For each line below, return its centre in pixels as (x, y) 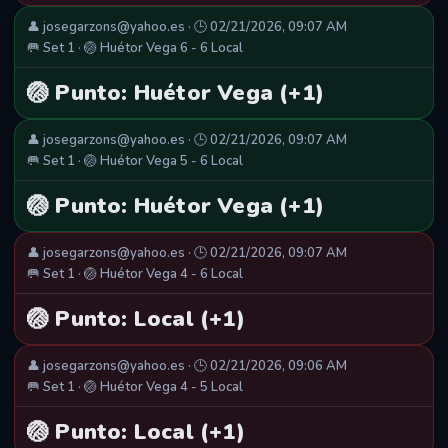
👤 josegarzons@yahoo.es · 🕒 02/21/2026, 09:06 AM (187, 366)
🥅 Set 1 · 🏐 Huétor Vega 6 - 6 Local (135, 48)
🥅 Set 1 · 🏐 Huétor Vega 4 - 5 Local (135, 387)
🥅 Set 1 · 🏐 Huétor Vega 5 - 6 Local (135, 161)
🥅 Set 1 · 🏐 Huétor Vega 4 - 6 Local (135, 274)
